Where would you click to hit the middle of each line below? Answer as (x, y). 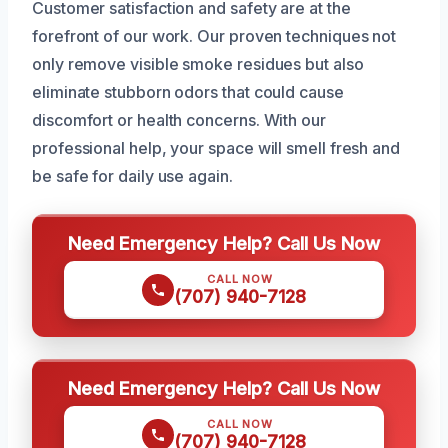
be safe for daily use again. (132, 176)
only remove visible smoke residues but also (198, 64)
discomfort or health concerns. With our (179, 120)
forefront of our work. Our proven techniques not (214, 36)
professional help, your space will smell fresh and (216, 148)
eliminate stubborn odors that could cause (188, 92)
